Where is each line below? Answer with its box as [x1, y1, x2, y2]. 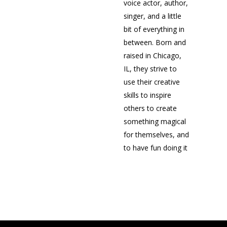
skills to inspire [124, 90, 171, 100]
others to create [124, 103, 177, 113]
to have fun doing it [124, 143, 187, 153]
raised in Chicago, [124, 51, 181, 60]
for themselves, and [124, 130, 189, 139]
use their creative [124, 77, 180, 87]
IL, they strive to [124, 64, 177, 73]
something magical [124, 117, 186, 126]
